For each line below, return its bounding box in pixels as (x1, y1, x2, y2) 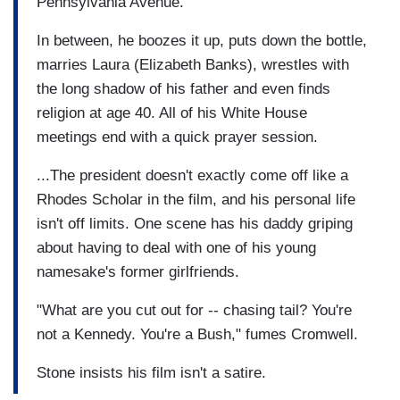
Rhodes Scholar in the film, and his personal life (37, 190, 355, 208)
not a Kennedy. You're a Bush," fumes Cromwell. (37, 325, 358, 343)
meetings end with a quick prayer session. (37, 128, 318, 146)
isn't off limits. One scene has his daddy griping (37, 214, 353, 232)
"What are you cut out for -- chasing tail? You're (37, 301, 352, 319)
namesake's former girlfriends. (37, 262, 239, 280)
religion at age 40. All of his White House (37, 104, 307, 121)
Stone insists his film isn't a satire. (37, 363, 266, 381)
